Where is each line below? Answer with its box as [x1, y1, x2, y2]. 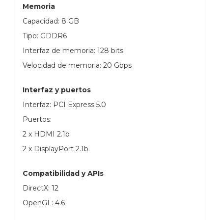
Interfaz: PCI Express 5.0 [23, 100, 106, 109]
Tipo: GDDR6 [23, 31, 67, 40]
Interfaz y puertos [23, 85, 91, 94]
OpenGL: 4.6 [23, 198, 65, 207]
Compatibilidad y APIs [23, 168, 104, 178]
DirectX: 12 [23, 183, 58, 192]
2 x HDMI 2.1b [23, 129, 70, 138]
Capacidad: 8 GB [23, 16, 79, 26]
